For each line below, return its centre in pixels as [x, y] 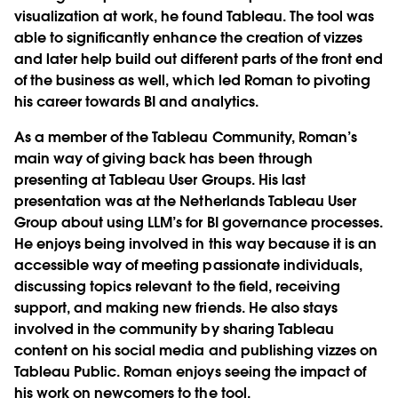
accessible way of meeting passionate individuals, [188, 265]
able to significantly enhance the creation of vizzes [188, 37]
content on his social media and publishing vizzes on [196, 350]
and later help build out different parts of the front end [199, 59]
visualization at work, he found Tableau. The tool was [195, 16]
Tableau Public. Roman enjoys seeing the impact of [190, 371]
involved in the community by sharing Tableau [174, 329]
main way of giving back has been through [163, 158]
